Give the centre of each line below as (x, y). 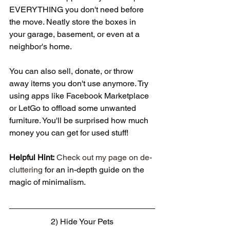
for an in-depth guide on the (94, 170)
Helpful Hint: (32, 158)
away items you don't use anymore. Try (80, 84)
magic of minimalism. (47, 182)
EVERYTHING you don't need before (78, 10)
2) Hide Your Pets (82, 222)
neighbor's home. (41, 47)
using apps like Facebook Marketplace (80, 96)
